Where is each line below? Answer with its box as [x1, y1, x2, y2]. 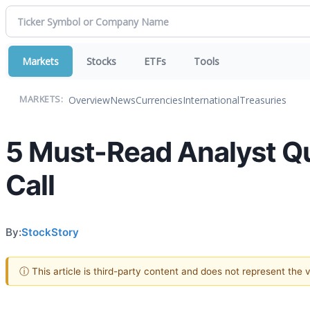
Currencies [136, 93, 183, 107]
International [183, 93, 239, 107]
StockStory [21, 225, 79, 239]
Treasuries [239, 93, 286, 107]
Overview [69, 93, 110, 107]
